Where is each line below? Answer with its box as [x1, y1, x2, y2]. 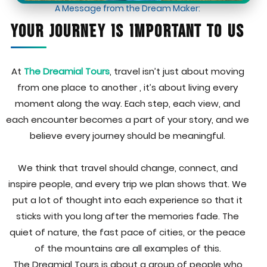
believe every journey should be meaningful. [30, 129, 225, 142]
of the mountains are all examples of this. [34, 241, 221, 254]
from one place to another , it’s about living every [17, 80, 238, 94]
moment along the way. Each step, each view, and [15, 97, 240, 110]
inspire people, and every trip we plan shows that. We [8, 177, 247, 190]
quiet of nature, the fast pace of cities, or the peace [10, 225, 246, 238]
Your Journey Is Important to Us [11, 23, 244, 41]
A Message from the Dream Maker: [55, 2, 200, 14]
